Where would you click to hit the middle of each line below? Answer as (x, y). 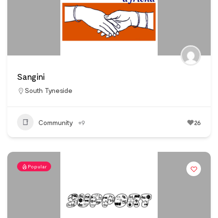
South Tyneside (49, 91)
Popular (37, 167)
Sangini (31, 77)
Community (56, 122)
